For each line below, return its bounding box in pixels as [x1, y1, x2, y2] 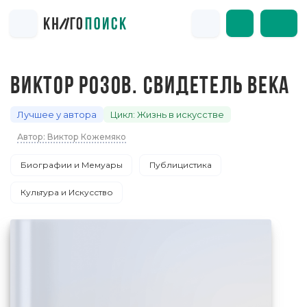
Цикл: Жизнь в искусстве [110, 109, 224, 120]
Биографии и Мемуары [20, 160, 123, 170]
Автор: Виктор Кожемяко [17, 132, 126, 142]
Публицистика [149, 160, 212, 170]
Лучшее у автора [17, 109, 97, 120]
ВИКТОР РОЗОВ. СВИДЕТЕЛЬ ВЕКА [10, 75, 290, 99]
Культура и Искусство [20, 187, 113, 197]
